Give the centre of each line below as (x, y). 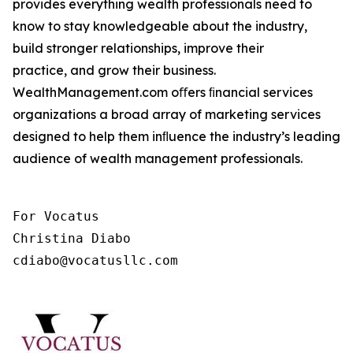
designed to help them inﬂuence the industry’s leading (176, 136)
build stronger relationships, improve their (138, 48)
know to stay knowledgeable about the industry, (160, 26)
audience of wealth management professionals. (158, 158)
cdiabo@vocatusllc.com (95, 260)
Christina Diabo (72, 238)
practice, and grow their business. (114, 70)
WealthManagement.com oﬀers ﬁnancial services (163, 92)
